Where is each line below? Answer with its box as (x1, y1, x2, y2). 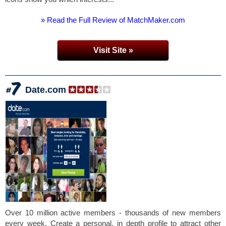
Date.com (25, 85, 66, 95)
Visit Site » (93, 46, 133, 54)
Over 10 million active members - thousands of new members (5, 208, 221, 217)
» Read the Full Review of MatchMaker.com (41, 16, 185, 24)
